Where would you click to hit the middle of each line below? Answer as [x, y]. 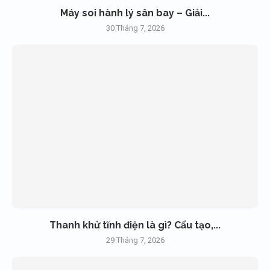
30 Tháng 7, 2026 [135, 28]
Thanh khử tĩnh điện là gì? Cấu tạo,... [135, 225]
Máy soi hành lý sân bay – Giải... [135, 13]
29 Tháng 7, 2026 [135, 240]
